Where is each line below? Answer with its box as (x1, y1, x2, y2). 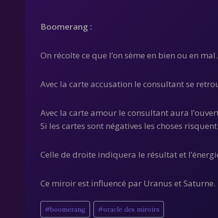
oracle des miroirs (103, 204, 160, 214)
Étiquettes (40, 198, 82, 209)
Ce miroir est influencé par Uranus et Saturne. (40, 177, 216, 189)
